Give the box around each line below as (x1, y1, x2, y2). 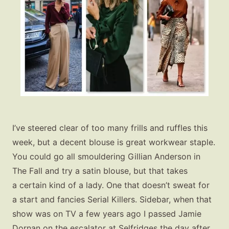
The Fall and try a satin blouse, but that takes (12, 165, 188, 176)
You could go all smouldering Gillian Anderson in (12, 151, 200, 162)
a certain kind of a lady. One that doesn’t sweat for (12, 179, 210, 190)
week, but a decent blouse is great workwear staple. (12, 136, 215, 147)
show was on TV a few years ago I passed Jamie (12, 208, 201, 219)
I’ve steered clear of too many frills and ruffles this (12, 122, 208, 133)
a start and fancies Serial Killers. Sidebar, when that (12, 194, 212, 204)
